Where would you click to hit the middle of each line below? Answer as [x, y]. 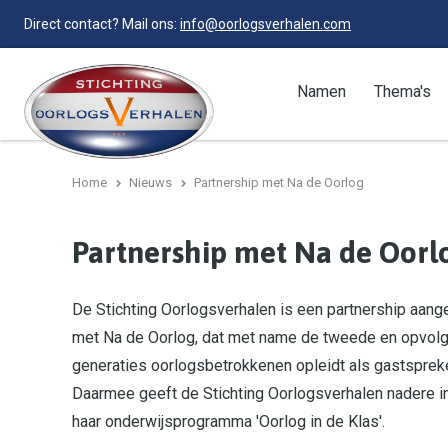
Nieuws [150, 182]
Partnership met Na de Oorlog [279, 182]
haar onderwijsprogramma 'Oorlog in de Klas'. [230, 421]
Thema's [402, 91]
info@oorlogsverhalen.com [265, 24]
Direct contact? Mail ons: [100, 24]
